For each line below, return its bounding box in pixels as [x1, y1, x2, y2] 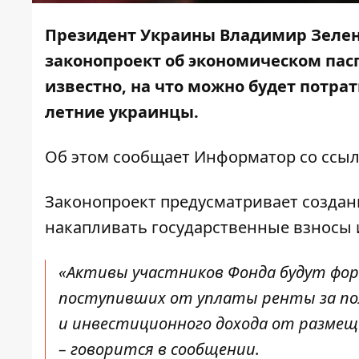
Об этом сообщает [45, 146, 194, 168]
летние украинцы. [45, 101, 199, 123]
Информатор [194, 146, 296, 168]
